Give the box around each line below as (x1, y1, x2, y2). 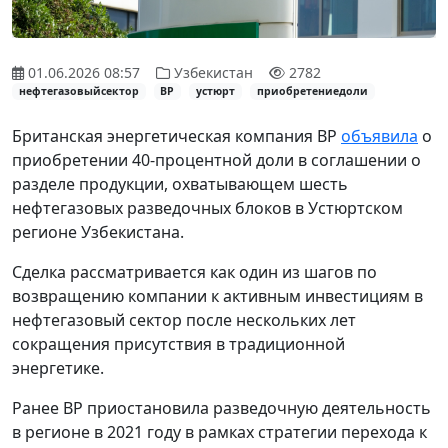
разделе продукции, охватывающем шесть (12, 172, 348, 195)
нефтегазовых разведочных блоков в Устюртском (12, 196, 403, 219)
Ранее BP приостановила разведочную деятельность (12, 396, 431, 419)
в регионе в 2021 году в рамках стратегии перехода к (12, 420, 427, 443)
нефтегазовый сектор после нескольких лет (12, 308, 356, 331)
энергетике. (12, 356, 104, 379)
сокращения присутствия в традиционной (12, 332, 345, 355)
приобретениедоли (256, 84, 368, 99)
